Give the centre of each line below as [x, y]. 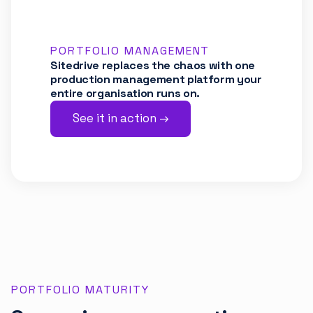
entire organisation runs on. [125, 93]
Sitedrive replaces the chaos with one [153, 65]
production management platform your [156, 79]
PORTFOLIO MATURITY [80, 289]
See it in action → [121, 118]
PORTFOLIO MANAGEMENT [130, 50]
